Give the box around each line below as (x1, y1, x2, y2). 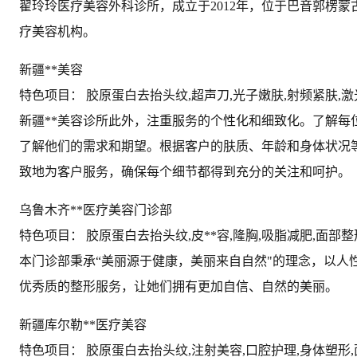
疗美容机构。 (19, 24, 96, 38)
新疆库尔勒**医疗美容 (19, 317, 147, 331)
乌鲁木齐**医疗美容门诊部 (19, 202, 172, 217)
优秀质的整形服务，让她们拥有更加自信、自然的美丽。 (19, 279, 338, 293)
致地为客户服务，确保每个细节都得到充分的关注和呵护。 (19, 164, 351, 178)
